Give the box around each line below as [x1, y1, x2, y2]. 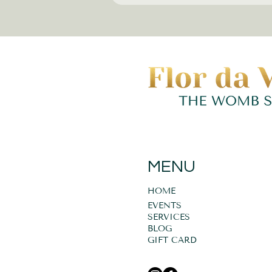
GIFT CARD [148, 235, 197, 245]
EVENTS [148, 200, 182, 211]
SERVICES [148, 212, 190, 222]
